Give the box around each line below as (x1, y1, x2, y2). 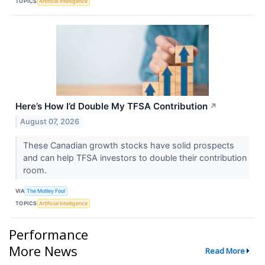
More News (9, 241, 77, 260)
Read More (205, 245, 245, 256)
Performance (9, 225, 88, 243)
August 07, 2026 (20, 117, 80, 126)
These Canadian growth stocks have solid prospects (22, 140, 234, 150)
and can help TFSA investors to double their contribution (22, 152, 247, 163)
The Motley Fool (27, 188, 66, 195)
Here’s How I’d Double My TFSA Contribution (15, 101, 208, 112)
